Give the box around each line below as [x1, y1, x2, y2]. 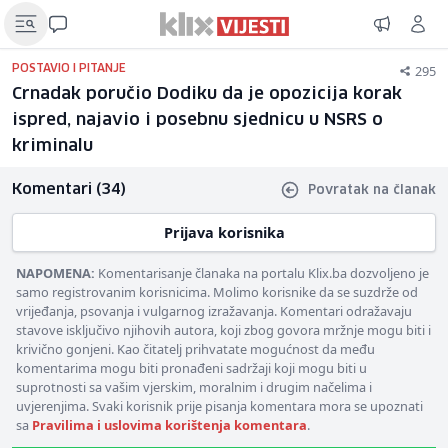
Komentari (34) [12, 182, 126, 197]
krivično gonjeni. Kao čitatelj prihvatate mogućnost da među [16, 340, 375, 358]
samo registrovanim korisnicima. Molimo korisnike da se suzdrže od [16, 283, 418, 301]
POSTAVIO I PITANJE [12, 63, 126, 74]
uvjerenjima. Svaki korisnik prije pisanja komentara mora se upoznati [16, 397, 423, 415]
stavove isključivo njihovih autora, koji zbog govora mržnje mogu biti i [16, 321, 431, 339]
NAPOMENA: [16, 264, 95, 282]
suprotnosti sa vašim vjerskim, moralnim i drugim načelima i [16, 378, 372, 396]
